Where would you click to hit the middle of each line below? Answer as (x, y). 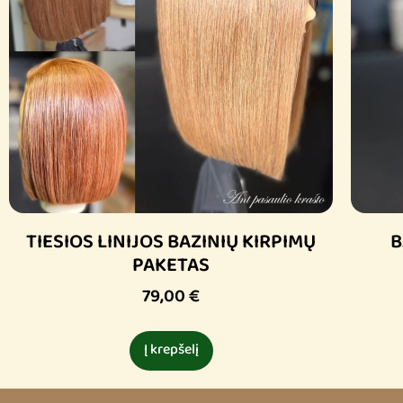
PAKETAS (171, 266)
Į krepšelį (171, 350)
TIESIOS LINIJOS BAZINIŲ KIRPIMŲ (171, 243)
